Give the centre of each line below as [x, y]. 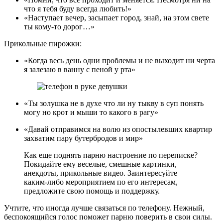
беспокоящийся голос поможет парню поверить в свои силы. [108, 217]
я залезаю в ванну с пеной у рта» [80, 69]
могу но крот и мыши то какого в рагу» [91, 112]
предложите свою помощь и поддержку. [92, 191]
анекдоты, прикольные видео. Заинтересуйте [101, 173]
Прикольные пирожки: [43, 43]
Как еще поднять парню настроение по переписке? [111, 155]
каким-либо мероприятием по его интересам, [101, 182]
